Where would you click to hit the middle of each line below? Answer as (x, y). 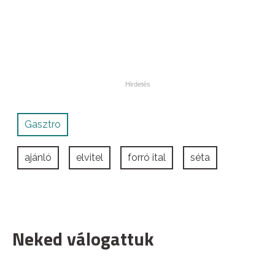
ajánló (38, 157)
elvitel (90, 157)
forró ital (147, 157)
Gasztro (43, 124)
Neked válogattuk (83, 238)
